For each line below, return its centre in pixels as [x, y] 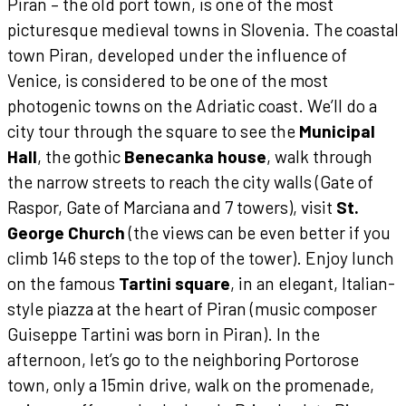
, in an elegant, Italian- [313, 283]
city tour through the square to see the [153, 130]
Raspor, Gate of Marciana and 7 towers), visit [172, 207]
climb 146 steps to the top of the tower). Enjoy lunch [201, 257]
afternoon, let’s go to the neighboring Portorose [183, 359]
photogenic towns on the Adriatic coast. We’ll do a [192, 105]
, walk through [319, 156]
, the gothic [81, 156]
